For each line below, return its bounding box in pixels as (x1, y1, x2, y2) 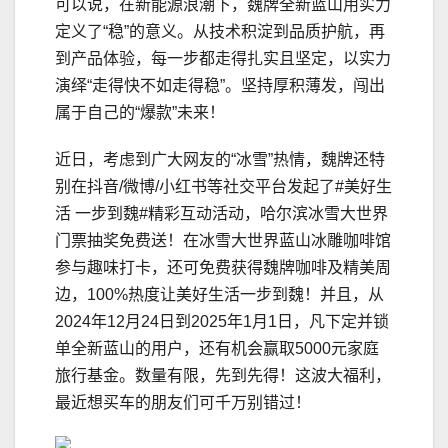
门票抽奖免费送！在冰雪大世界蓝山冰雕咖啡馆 (55, 232, 391, 250)
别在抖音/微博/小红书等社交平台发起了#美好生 (55, 178, 392, 196)
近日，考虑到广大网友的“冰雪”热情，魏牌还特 (55, 151, 385, 169)
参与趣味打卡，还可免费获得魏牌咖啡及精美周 (55, 259, 391, 277)
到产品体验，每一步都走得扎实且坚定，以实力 (55, 50, 391, 68)
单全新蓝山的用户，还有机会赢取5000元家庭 (55, 340, 379, 358)
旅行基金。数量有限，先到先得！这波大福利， (55, 367, 391, 385)
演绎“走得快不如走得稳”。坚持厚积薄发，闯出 (55, 77, 385, 95)
